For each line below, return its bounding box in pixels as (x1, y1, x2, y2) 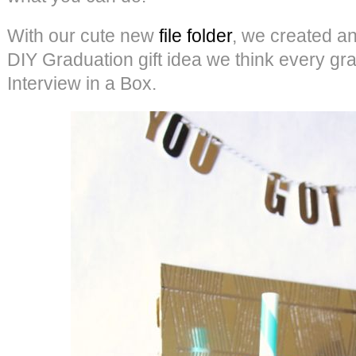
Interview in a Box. (7, 72, 157, 94)
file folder (159, 25, 232, 46)
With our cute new (7, 25, 159, 46)
